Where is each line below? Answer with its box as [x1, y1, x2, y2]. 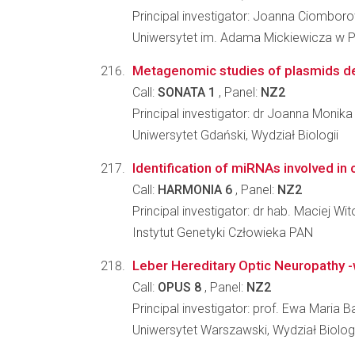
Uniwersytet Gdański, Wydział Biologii [132, 128, 338, 143]
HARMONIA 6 [158, 182, 232, 197]
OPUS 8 [158, 280, 201, 295]
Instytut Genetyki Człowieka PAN [132, 225, 313, 240]
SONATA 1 [158, 85, 216, 100]
